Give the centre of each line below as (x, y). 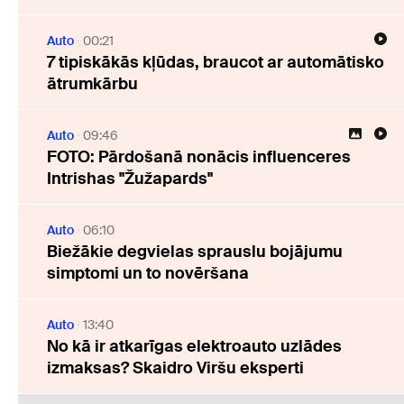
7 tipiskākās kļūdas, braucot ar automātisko (216, 63)
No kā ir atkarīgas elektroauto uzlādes (194, 347)
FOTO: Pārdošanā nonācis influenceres (199, 157)
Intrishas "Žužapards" (130, 179)
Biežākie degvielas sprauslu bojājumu (195, 252)
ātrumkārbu (92, 84)
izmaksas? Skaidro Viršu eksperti (175, 368)
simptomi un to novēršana (148, 274)
